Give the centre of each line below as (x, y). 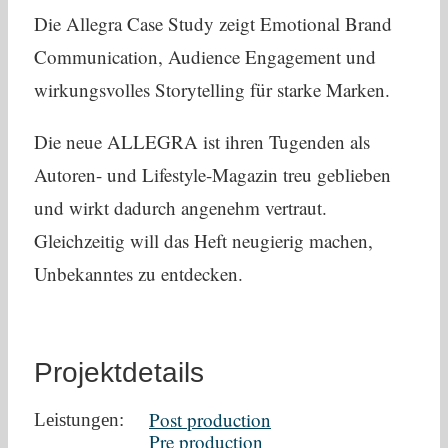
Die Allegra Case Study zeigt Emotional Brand (213, 24)
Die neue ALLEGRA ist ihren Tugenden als (202, 142)
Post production (210, 420)
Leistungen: (79, 420)
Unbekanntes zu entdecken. (138, 274)
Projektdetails (119, 373)
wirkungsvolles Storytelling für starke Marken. (212, 90)
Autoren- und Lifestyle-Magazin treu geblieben (212, 175)
